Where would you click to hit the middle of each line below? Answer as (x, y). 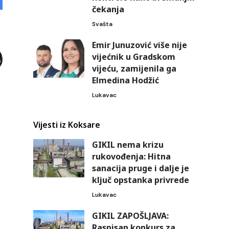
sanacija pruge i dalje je (140, 168)
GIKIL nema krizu (128, 144)
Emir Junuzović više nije (139, 45)
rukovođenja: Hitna (131, 156)
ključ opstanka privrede (140, 180)
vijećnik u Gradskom (133, 56)
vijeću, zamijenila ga (134, 68)
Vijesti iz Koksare (66, 124)
